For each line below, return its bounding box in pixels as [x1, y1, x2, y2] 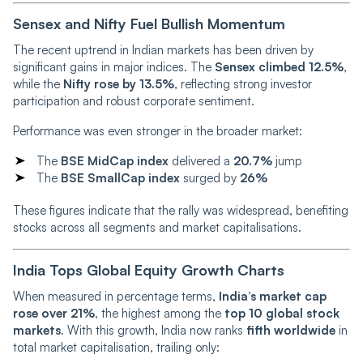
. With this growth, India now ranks [61, 322, 246, 338]
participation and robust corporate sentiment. [13, 92, 254, 109]
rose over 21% [13, 305, 95, 321]
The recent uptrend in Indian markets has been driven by [13, 41, 314, 58]
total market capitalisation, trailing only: [13, 339, 220, 355]
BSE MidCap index [61, 152, 169, 169]
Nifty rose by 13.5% [63, 75, 174, 92]
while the [13, 75, 63, 92]
